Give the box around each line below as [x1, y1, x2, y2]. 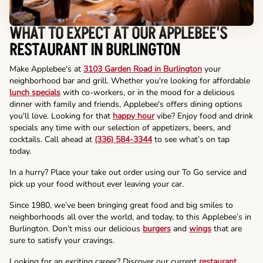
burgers [143, 223, 171, 235]
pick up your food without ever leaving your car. [9, 178, 184, 190]
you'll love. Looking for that [9, 110, 113, 122]
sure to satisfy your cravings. [9, 235, 114, 247]
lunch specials [9, 87, 60, 99]
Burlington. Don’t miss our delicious [9, 223, 143, 235]
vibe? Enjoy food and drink [154, 110, 253, 122]
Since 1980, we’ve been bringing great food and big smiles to [9, 200, 233, 211]
